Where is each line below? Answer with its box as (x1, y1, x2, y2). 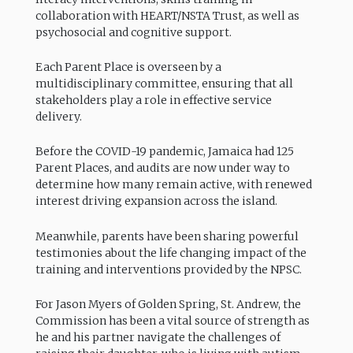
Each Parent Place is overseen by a (35, 60, 221, 75)
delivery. (35, 110, 82, 124)
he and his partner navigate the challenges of (35, 329, 281, 344)
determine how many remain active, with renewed (35, 177, 312, 192)
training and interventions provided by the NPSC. (35, 262, 302, 277)
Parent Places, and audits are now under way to (35, 161, 290, 176)
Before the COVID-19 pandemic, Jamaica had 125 (35, 144, 294, 159)
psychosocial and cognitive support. (35, 25, 232, 40)
